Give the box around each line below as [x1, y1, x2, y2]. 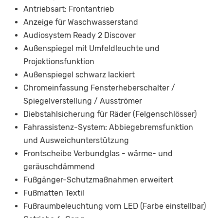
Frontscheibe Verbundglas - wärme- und [23, 149, 173, 159]
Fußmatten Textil [23, 188, 84, 198]
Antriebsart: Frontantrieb [23, 4, 114, 14]
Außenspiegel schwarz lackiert [23, 70, 135, 80]
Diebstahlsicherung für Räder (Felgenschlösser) [23, 109, 197, 119]
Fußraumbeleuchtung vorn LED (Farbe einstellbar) [23, 201, 206, 211]
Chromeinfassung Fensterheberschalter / [23, 83, 175, 93]
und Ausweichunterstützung [23, 136, 129, 145]
